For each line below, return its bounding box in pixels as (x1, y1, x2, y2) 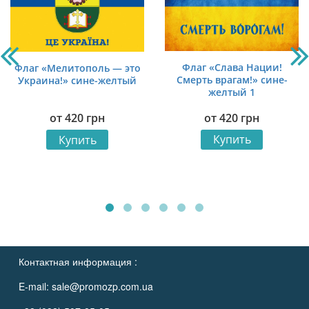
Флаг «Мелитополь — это (14, 61, 141, 74)
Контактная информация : (18, 254, 137, 268)
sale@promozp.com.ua (51, 279, 153, 293)
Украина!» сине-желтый (18, 73, 137, 87)
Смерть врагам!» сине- (176, 73, 288, 87)
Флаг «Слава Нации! (181, 61, 282, 74)
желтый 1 (208, 86, 255, 99)
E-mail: (18, 279, 52, 293)
